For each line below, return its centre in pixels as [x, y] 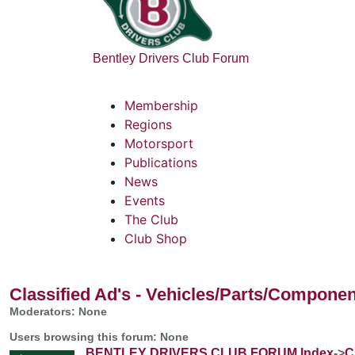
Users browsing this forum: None [99, 336]
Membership [161, 105]
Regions [148, 124]
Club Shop [156, 238]
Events [145, 200]
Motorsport [159, 143]
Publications [161, 162]
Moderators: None [58, 311]
